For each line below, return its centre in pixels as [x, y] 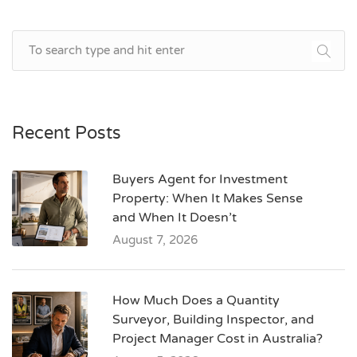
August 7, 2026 [155, 240]
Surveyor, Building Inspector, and [213, 320]
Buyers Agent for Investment [200, 180]
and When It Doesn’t [175, 218]
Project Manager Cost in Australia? [218, 339]
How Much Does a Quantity [196, 301]
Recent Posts [67, 133]
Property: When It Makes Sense [208, 199]
